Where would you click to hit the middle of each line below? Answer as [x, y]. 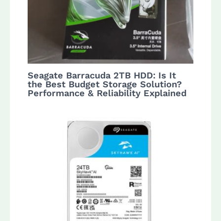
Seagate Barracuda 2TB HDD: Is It [102, 75]
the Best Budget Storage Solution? [105, 84]
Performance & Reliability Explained [107, 93]
